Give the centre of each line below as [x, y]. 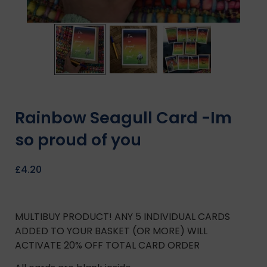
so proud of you [78, 140]
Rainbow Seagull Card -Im [123, 118]
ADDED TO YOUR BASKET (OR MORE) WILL [111, 231]
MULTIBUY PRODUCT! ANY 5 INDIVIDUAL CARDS [122, 216]
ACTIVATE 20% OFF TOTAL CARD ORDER [107, 245]
